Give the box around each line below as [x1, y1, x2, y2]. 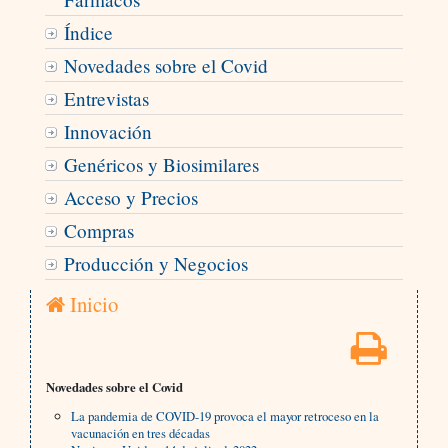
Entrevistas [63, 86, 149, 112]
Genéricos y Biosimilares [63, 152, 259, 178]
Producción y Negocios [63, 251, 248, 277]
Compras [63, 218, 134, 244]
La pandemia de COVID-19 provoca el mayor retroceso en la [71, 407, 380, 426]
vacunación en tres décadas [71, 424, 211, 443]
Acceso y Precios [63, 185, 198, 211]
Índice [63, 20, 113, 46]
